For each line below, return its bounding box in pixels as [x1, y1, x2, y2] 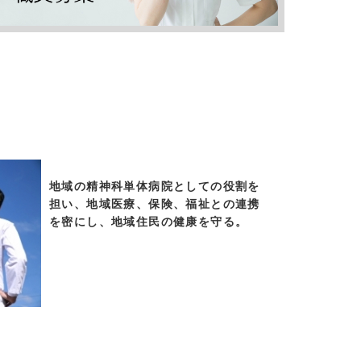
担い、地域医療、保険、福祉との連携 [49, 197, 260, 211]
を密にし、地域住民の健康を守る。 [49, 215, 248, 229]
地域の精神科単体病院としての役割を [49, 180, 260, 193]
